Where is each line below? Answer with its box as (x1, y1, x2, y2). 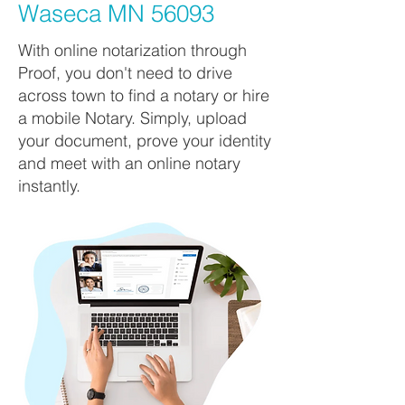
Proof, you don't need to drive (18, 62, 232, 83)
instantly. (18, 175, 80, 196)
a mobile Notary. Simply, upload (18, 108, 247, 128)
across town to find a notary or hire (18, 85, 269, 106)
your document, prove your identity (18, 130, 271, 151)
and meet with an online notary (18, 153, 240, 174)
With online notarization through (18, 40, 247, 61)
